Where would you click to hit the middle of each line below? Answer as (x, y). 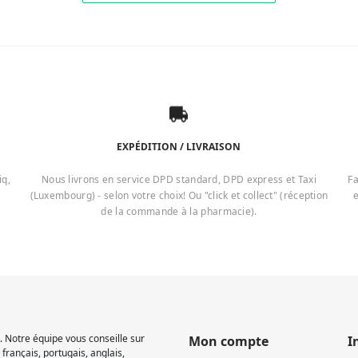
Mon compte (229, 341)
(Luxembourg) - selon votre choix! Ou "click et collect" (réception (179, 195)
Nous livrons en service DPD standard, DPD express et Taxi (179, 179)
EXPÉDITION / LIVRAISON (179, 146)
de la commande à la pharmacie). (179, 211)
